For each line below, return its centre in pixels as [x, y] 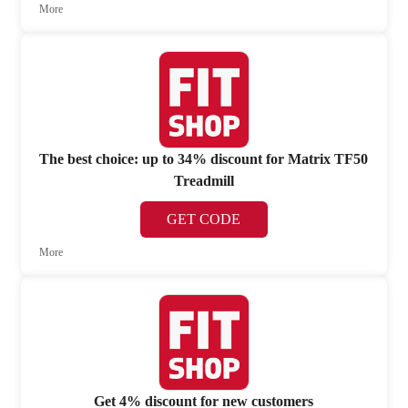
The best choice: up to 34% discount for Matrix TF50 [204, 158]
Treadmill [204, 180]
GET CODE [204, 219]
